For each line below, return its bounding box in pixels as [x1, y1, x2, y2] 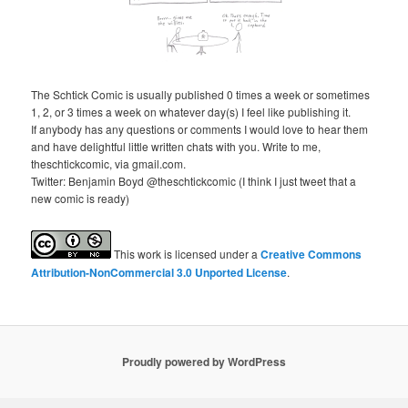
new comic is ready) [31, 189, 130, 206]
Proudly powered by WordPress [122, 353, 286, 371]
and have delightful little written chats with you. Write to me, [31, 138, 321, 154]
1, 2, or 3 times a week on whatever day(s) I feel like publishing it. [31, 103, 352, 119]
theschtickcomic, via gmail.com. [31, 155, 187, 171]
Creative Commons [260, 246, 362, 263]
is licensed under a [161, 246, 261, 262]
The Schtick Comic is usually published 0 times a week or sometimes [31, 86, 371, 102]
